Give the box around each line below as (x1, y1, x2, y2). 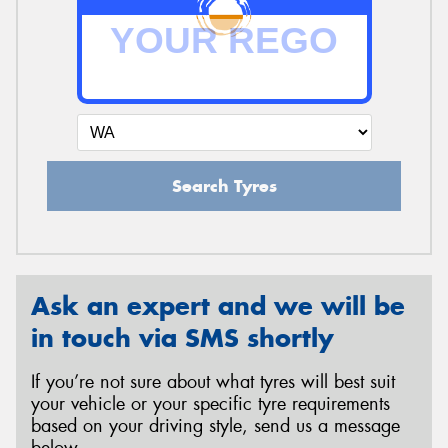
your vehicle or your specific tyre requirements (31, 392, 390, 417)
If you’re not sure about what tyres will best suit (31, 370, 395, 395)
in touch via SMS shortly (31, 321, 334, 354)
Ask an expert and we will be (31, 289, 405, 322)
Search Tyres (171, 174, 277, 197)
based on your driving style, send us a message (31, 414, 400, 439)
